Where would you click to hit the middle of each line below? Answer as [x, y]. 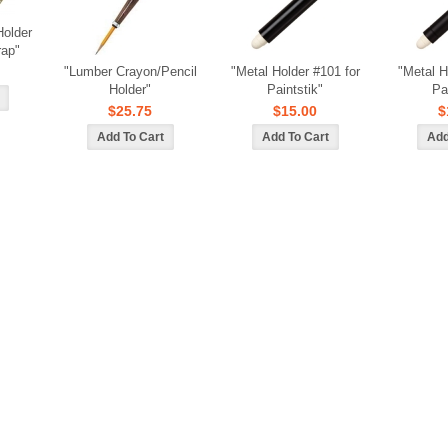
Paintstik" [295, 89]
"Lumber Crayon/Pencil [130, 71]
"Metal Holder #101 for [295, 71]
